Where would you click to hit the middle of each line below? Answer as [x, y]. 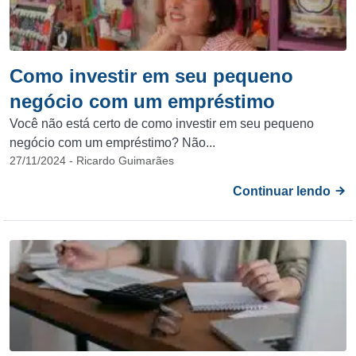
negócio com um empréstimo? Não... [112, 143]
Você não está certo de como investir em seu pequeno [162, 124]
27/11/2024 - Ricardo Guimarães [92, 161]
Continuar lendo [283, 191]
